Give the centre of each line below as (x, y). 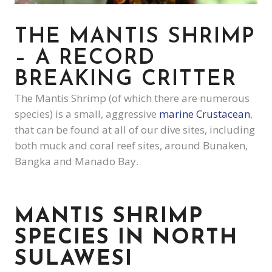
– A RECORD (85, 59)
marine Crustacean (205, 114)
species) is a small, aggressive (87, 114)
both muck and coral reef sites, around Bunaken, (131, 146)
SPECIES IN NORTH (126, 239)
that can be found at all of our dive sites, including (135, 130)
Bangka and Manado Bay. (76, 161)
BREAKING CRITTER (126, 80)
